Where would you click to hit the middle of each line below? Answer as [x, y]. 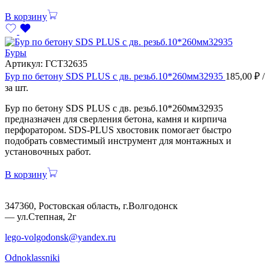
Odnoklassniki [32, 257]
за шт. [17, 87]
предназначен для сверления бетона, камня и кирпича [116, 119]
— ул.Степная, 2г [41, 216]
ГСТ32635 [66, 63]
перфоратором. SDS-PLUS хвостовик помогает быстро [118, 130]
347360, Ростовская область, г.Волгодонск [91, 206]
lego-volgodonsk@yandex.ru [60, 237]
